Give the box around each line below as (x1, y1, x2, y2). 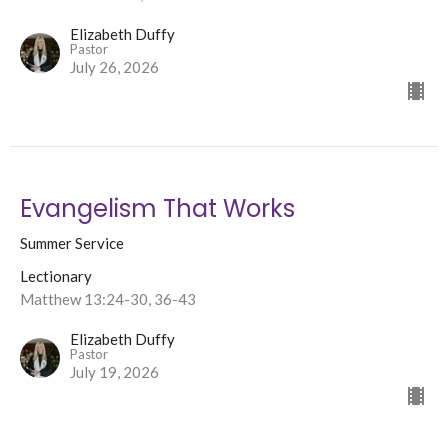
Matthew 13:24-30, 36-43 (20, 290, 196, 309)
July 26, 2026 (70, 58, 159, 77)
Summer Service (20, 234, 124, 253)
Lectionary (20, 267, 92, 286)
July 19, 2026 (70, 363, 159, 382)
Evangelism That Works (20, 192, 295, 226)
